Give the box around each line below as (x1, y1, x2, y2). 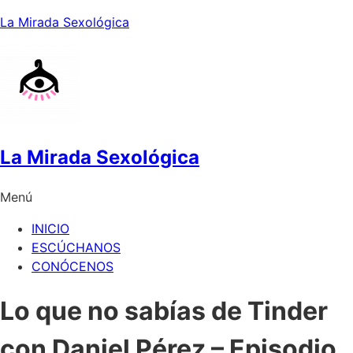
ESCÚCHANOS (32, 239, 121, 255)
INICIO (32, 220, 69, 236)
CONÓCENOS (32, 258, 113, 274)
